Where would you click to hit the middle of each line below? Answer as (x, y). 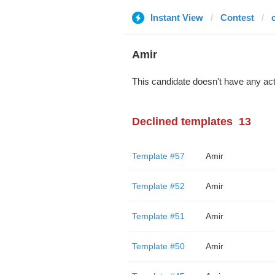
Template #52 (158, 186)
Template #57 (158, 156)
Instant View (176, 17)
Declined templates (182, 122)
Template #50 (158, 246)
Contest (237, 17)
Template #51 (158, 216)
